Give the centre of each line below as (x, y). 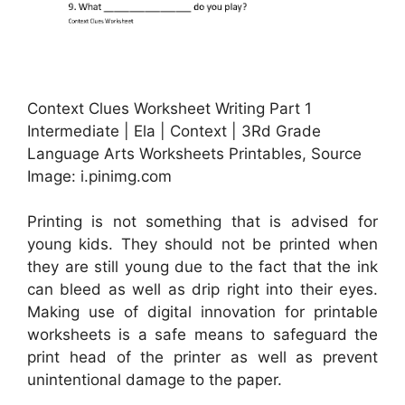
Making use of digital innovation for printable (202, 312)
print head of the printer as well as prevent (202, 358)
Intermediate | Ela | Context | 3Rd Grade (174, 131)
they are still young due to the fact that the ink (202, 267)
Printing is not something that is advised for (202, 222)
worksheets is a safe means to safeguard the (202, 335)
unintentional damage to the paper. (155, 380)
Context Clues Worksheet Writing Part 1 (170, 108)
